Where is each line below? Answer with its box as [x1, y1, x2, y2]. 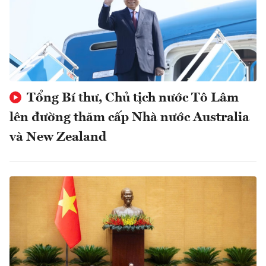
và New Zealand [9, 130, 106, 144]
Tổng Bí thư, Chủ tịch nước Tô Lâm [24, 91, 239, 104]
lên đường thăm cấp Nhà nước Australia [9, 110, 249, 124]
